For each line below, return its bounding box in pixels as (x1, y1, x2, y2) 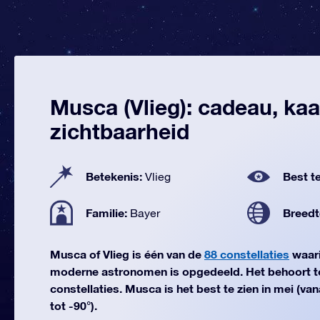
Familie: (86, 206, 130, 219)
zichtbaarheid (50, 119, 189, 144)
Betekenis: (86, 169, 145, 183)
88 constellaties (204, 247, 289, 261)
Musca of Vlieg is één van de (50, 247, 204, 261)
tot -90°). (50, 299, 97, 312)
